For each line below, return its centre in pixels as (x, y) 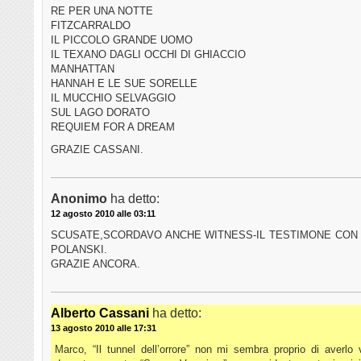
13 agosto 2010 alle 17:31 (104, 328)
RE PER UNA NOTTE (102, 11)
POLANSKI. (79, 250)
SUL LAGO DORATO (100, 113)
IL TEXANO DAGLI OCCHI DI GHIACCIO (148, 55)
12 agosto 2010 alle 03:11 (103, 214)
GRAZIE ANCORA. (95, 264)
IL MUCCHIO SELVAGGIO (113, 98)
